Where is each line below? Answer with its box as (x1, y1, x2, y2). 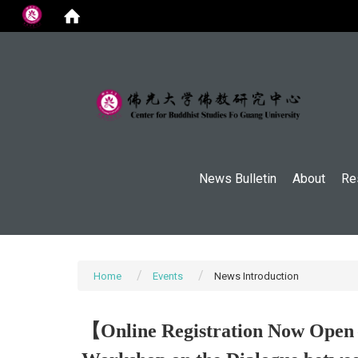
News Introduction (214, 270, 299, 282)
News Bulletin (199, 171, 276, 186)
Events (153, 270, 183, 282)
